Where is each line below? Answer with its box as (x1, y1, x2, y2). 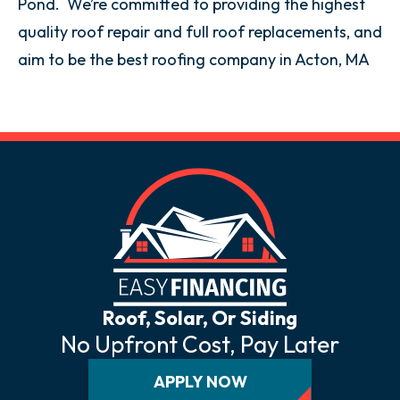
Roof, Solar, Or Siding (103, 305, 297, 330)
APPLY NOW (153, 371, 247, 392)
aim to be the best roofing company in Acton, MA (18, 49, 370, 70)
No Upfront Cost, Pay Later (61, 329, 339, 359)
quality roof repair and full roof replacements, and (18, 21, 382, 42)
